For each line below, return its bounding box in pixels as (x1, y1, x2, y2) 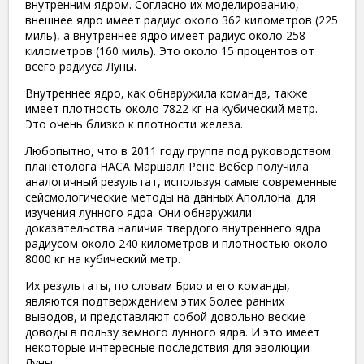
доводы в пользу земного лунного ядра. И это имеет (25, 323, 320, 340)
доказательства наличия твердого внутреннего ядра (25, 219, 321, 236)
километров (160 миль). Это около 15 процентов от (25, 42, 314, 58)
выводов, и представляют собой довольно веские (25, 308, 305, 324)
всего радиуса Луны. (25, 58, 136, 74)
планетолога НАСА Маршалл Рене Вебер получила (25, 158, 309, 174)
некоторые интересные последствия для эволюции (25, 339, 310, 355)
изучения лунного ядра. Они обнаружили (25, 204, 252, 220)
